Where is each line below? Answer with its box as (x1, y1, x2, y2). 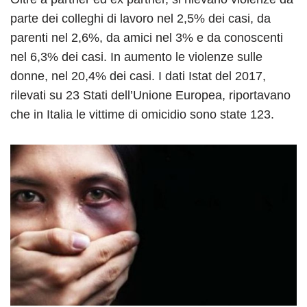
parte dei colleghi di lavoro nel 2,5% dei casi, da (10, 11, 271, 25)
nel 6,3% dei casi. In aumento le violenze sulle (10, 49, 262, 64)
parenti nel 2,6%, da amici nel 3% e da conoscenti (10, 30, 283, 45)
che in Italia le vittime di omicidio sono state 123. (10, 107, 274, 121)
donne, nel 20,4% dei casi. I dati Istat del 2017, (10, 69, 266, 83)
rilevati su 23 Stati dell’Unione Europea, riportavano (10, 88, 291, 102)
